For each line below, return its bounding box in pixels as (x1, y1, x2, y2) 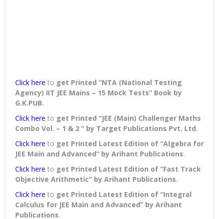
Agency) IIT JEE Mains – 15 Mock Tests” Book (15, 88, 174, 98)
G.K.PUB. (15, 98, 44, 108)
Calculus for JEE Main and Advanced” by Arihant (15, 200, 182, 210)
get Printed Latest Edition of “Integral (56, 190, 192, 199)
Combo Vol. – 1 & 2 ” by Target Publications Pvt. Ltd (15, 124, 196, 133)
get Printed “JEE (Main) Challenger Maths (56, 113, 201, 123)
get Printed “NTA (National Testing (56, 78, 182, 88)
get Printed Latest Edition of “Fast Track (56, 164, 201, 174)
